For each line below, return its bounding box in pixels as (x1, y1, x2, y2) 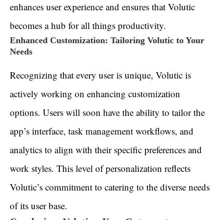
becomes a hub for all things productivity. (10, 19, 166, 32)
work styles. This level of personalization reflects (10, 162, 191, 175)
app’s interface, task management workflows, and (10, 125, 193, 137)
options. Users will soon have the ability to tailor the (10, 106, 205, 119)
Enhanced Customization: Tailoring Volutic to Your (10, 35, 204, 46)
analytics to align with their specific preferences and (10, 143, 202, 156)
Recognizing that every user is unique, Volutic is (10, 69, 191, 82)
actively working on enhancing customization (10, 87, 180, 100)
